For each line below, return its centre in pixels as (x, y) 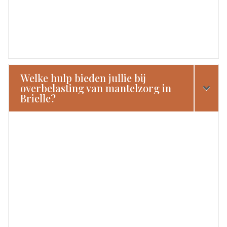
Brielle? (38, 98)
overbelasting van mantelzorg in (96, 88)
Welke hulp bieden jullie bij (83, 78)
